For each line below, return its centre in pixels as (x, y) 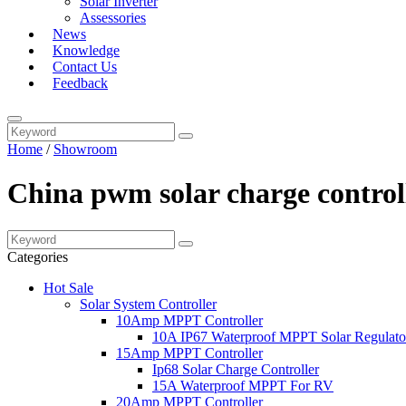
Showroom (85, 149)
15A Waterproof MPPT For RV (243, 385)
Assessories (113, 18)
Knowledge (86, 50)
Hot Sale (68, 287)
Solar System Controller (148, 304)
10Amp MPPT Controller (189, 320)
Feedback (80, 83)
